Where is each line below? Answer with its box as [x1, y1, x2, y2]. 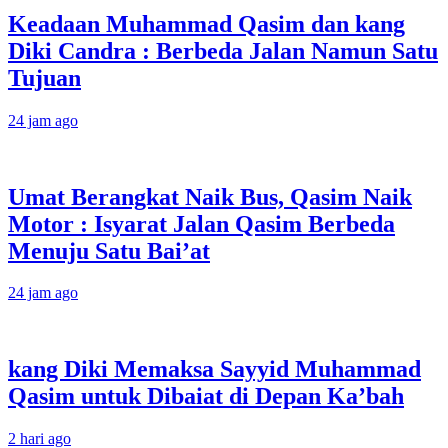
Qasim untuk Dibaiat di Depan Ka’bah [8, 383, 404, 410]
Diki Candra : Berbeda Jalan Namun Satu [8, 37, 438, 64]
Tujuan [8, 64, 81, 91]
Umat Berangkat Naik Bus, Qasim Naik [8, 183, 412, 210]
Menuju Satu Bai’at [8, 237, 210, 264]
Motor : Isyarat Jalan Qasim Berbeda [8, 210, 395, 237]
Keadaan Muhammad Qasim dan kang [8, 10, 405, 37]
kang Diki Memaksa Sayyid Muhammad [8, 356, 421, 383]
